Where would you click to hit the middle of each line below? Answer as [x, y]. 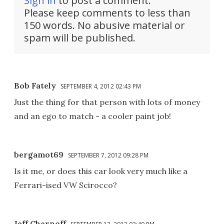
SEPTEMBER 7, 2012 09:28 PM [108, 155]
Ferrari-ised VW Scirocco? [65, 185]
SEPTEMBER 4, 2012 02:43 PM [101, 86]
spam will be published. [80, 38]
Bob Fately [35, 86]
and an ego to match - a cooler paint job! [92, 116]
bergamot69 [39, 155]
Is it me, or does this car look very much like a [101, 171]
